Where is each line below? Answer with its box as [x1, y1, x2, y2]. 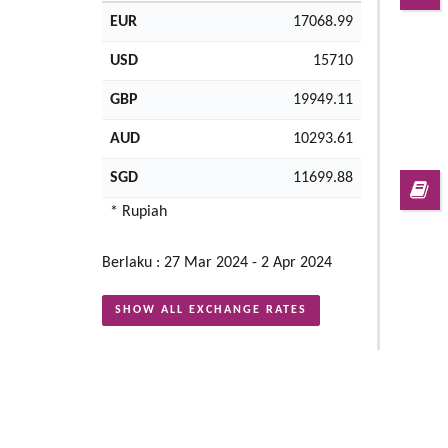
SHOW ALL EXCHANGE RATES [115, 303, 307, 316]
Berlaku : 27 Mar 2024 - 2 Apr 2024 [102, 254, 332, 271]
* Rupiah [110, 203, 167, 220]
